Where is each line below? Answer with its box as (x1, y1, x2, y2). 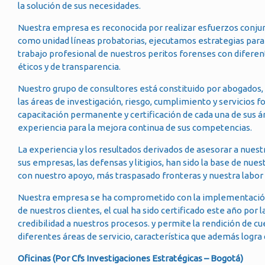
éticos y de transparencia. (18, 62, 121, 72)
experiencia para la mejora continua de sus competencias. (18, 122, 252, 132)
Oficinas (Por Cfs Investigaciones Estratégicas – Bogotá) (18, 253, 243, 263)
